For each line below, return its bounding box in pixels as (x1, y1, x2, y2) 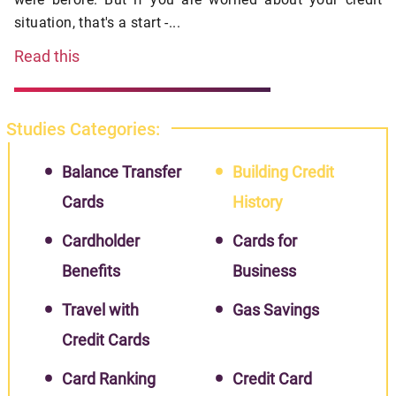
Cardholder (62, 232, 141, 251)
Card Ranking (62, 369, 156, 389)
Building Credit (232, 163, 334, 182)
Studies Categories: (5, 118, 160, 141)
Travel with (62, 301, 140, 320)
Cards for (232, 232, 297, 251)
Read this (14, 47, 80, 66)
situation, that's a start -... (14, 14, 180, 32)
